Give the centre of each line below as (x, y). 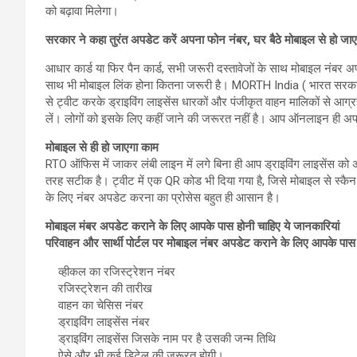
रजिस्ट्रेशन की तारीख (99, 288)
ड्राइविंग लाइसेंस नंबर (98, 322)
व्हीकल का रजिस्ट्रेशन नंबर (110, 271)
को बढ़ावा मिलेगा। (82, 11)
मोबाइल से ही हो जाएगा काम (102, 147)
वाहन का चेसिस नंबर (94, 305)
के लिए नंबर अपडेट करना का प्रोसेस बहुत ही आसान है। (163, 197)
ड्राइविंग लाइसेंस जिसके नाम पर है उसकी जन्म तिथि (161, 338)
